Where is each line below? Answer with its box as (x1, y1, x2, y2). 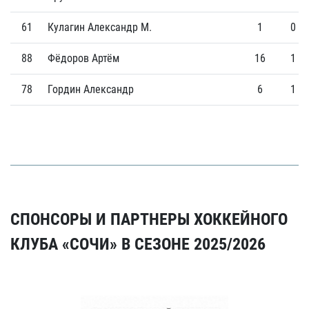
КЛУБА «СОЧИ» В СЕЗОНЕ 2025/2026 (10, 235, 266, 254)
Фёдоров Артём (48, 52, 119, 65)
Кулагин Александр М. (48, 21, 152, 34)
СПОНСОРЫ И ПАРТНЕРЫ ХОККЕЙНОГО (10, 210, 288, 229)
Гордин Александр (48, 83, 134, 96)
